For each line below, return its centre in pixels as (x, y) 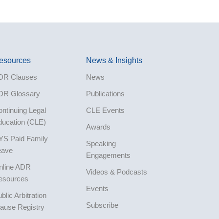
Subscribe (102, 205)
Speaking (101, 143)
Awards (98, 127)
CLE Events (105, 110)
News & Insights (114, 60)
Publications (105, 93)
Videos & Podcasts (116, 172)
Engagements (108, 155)
